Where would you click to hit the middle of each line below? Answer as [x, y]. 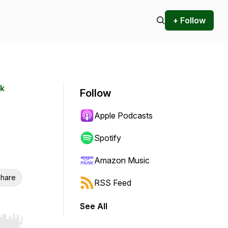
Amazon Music [122, 160]
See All [94, 206]
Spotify [108, 138]
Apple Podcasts [123, 116]
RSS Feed [113, 183]
